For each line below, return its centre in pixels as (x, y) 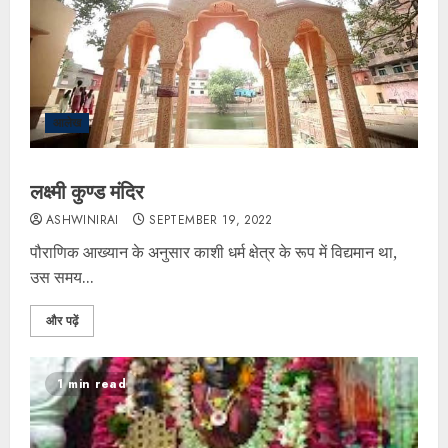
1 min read (91, 384)
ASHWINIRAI (82, 220)
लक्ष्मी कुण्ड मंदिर (87, 192)
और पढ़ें (62, 321)
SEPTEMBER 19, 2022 (211, 220)
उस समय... (62, 277)
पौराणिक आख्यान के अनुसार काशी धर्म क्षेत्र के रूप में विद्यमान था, (213, 252)
